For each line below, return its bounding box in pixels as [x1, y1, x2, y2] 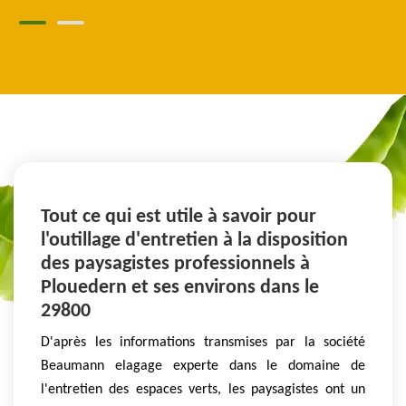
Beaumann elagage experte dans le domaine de [41, 358, 365, 373]
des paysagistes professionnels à [41, 253, 310, 275]
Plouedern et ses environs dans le [41, 276, 319, 298]
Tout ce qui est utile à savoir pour [41, 206, 316, 227]
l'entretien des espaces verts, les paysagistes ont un [41, 382, 365, 397]
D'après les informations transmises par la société [41, 334, 365, 350]
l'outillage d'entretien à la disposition [41, 229, 348, 251]
